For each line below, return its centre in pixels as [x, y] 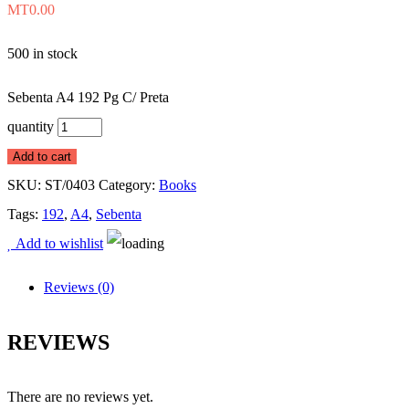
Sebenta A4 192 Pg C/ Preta [88, 98]
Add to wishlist [58, 244]
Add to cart [42, 157]
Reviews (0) [79, 288]
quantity [31, 127]
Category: [129, 185]
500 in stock [42, 54]
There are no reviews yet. [80, 397]
